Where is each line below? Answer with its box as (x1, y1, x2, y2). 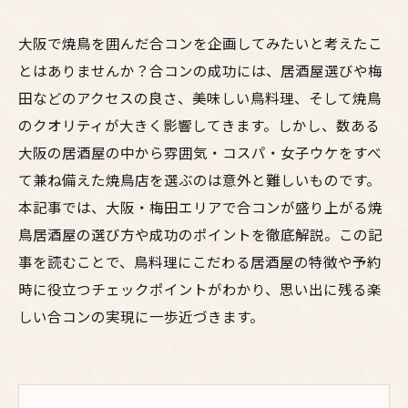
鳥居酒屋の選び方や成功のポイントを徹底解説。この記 (18, 224, 382, 244)
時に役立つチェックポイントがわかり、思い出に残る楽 (18, 279, 382, 299)
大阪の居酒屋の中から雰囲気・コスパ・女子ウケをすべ (18, 142, 382, 162)
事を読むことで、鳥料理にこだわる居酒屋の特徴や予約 (18, 251, 382, 271)
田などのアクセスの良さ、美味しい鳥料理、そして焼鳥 (18, 87, 382, 107)
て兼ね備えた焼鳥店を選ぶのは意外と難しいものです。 (18, 169, 381, 189)
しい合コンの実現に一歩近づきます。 (18, 306, 264, 326)
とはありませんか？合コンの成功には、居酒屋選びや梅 (18, 60, 382, 80)
